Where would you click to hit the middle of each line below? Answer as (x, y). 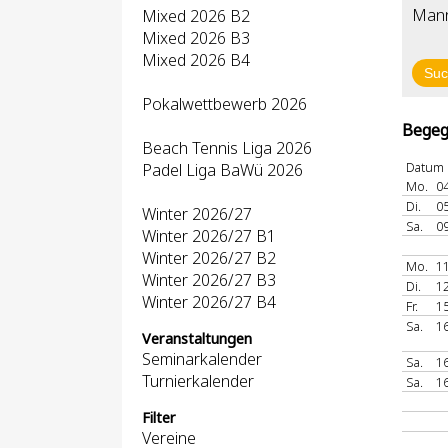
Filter (159, 417)
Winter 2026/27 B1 (209, 236)
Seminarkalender (202, 359)
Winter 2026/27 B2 (209, 258)
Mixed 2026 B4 (196, 60)
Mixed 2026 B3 (196, 38)
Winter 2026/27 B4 (209, 302)
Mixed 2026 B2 (196, 16)
